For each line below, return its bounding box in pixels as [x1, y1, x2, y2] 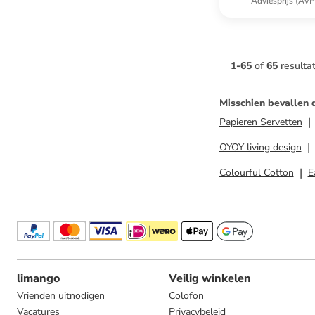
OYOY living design [219, 141, 302, 154]
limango [17, 271, 60, 286]
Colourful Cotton [219, 166, 294, 179]
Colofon [169, 289, 204, 302]
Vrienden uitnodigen [17, 289, 105, 302]
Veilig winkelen [169, 271, 251, 286]
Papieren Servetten [219, 115, 302, 129]
